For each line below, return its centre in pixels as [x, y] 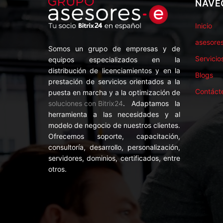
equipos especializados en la [114, 59]
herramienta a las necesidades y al [114, 114]
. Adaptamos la [152, 103]
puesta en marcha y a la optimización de [114, 92]
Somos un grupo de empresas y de [114, 48]
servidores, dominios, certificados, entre [114, 158]
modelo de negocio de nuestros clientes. [114, 125]
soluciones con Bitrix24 [86, 103]
